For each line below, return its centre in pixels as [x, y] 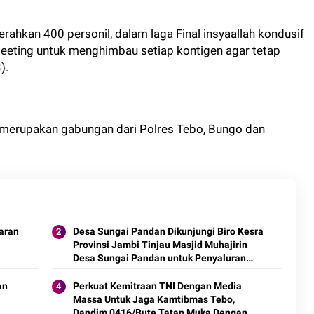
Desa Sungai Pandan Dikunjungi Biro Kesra [168, 231]
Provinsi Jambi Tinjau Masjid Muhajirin [160, 245]
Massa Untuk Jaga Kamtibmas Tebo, [153, 299]
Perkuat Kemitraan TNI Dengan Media [157, 286]
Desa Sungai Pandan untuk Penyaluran [159, 258]
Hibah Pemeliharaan [118, 271]
